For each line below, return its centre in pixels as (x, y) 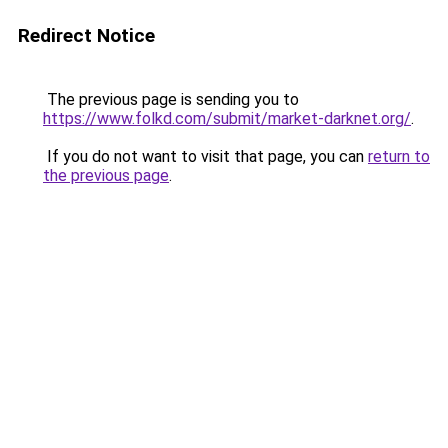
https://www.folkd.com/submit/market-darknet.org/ (227, 118)
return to (399, 156)
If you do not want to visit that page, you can (205, 156)
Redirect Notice (86, 35)
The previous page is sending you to (171, 99)
